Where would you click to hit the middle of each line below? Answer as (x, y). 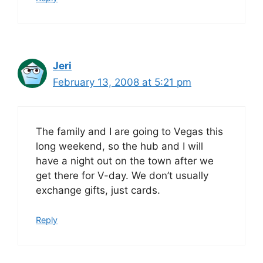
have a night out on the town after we (125, 161)
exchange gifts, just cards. (98, 190)
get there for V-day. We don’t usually (122, 175)
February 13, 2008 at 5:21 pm (122, 82)
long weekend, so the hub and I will (119, 146)
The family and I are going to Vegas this (129, 131)
